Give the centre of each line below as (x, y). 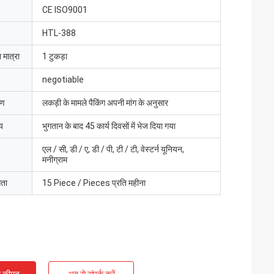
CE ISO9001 (65, 10)
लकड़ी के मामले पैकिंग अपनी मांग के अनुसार (105, 103)
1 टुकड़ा (55, 56)
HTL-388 (59, 33)
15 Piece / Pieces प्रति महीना (94, 183)
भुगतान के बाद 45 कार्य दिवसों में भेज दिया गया (109, 126)
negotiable (63, 80)
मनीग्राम (55, 160)
